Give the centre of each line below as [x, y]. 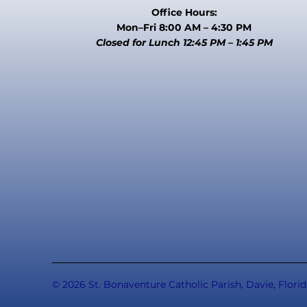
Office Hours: [184, 13]
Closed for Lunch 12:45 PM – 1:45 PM [184, 43]
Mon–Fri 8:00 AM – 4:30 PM [184, 28]
